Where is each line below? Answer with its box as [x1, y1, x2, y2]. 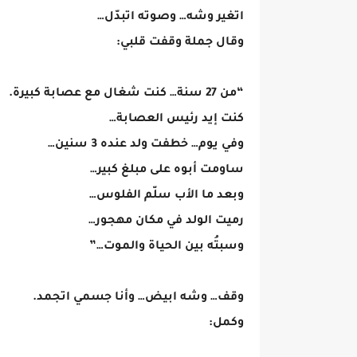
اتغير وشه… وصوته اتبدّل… [97, 11, 244, 24]
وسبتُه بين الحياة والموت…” [89, 241, 244, 253]
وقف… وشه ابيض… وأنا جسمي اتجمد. [33, 292, 244, 304]
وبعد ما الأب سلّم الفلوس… [89, 190, 244, 202]
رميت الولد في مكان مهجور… [88, 215, 244, 228]
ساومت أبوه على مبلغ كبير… [90, 164, 244, 177]
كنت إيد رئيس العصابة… [109, 113, 244, 126]
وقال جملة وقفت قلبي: [116, 37, 244, 49]
